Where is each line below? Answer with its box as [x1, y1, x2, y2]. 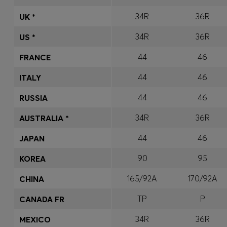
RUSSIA [19, 93, 48, 103]
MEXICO [19, 214, 51, 224]
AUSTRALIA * [19, 113, 69, 123]
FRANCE [19, 52, 51, 62]
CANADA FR [19, 194, 64, 204]
